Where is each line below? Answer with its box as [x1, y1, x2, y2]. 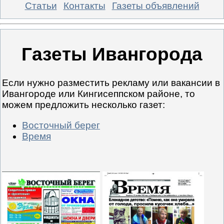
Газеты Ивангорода [21, 43, 202, 65]
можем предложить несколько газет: [2, 99, 165, 110]
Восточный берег [22, 119, 100, 130]
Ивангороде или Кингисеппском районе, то [2, 88, 195, 99]
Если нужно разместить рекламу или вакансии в [2, 77, 220, 88]
